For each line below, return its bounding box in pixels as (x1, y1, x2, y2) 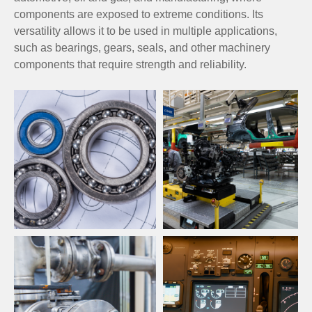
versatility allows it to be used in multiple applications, (14, 24, 277, 37)
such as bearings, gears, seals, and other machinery (14, 41, 270, 54)
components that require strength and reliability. (14, 58, 247, 70)
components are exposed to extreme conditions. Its (14, 8, 263, 20)
